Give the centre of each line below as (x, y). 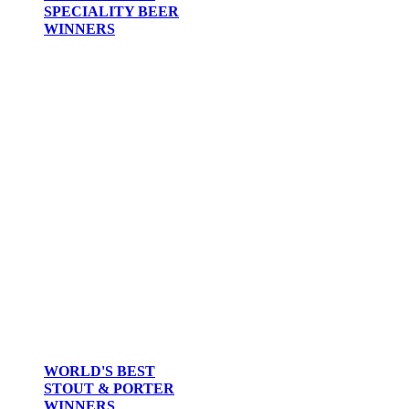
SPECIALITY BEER (111, 12)
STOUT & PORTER (109, 389)
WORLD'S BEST (100, 372)
